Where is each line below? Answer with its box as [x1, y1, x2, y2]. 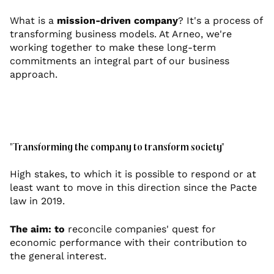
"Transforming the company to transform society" [10, 143, 224, 153]
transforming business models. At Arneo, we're [10, 28, 232, 40]
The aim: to [10, 223, 65, 235]
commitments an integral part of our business [10, 55, 229, 67]
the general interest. [10, 250, 106, 262]
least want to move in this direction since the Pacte [10, 182, 257, 194]
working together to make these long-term [10, 42, 216, 54]
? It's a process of [178, 15, 262, 27]
